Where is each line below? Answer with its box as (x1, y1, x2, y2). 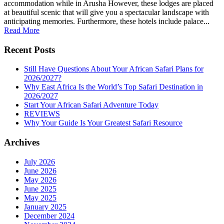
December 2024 (24, 211, 74, 220)
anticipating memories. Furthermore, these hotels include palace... (4, 17, 209, 26)
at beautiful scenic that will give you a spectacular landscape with (4, 8, 209, 17)
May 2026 (24, 175, 56, 184)
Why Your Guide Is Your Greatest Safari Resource (24, 118, 182, 127)
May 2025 (24, 193, 56, 202)
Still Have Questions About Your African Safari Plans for (24, 64, 203, 73)
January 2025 (24, 202, 66, 211)
